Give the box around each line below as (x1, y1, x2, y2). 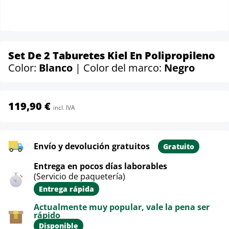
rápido (34, 210, 60, 221)
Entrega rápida (39, 184, 94, 194)
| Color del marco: (75, 61, 164, 75)
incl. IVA (53, 103, 75, 112)
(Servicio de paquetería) (34, 171, 125, 182)
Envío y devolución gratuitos (34, 141, 150, 152)
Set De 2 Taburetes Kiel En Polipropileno (8, 49, 215, 62)
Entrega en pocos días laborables (34, 161, 167, 172)
